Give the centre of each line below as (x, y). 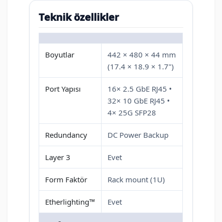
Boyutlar (60, 55)
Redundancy (66, 135)
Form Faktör (66, 180)
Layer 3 (58, 157)
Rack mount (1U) (136, 180)
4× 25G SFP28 (132, 113)
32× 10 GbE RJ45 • (139, 101)
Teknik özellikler (79, 17)
